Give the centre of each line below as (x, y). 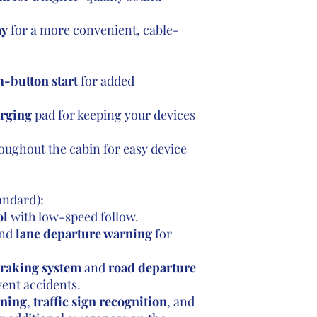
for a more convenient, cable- (93, 30)
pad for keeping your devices (113, 115)
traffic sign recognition (100, 301)
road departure (152, 267)
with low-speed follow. (73, 217)
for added (106, 81)
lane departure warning (83, 234)
